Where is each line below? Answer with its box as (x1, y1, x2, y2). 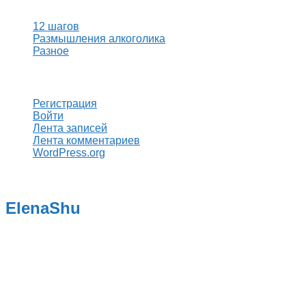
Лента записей (33, 122, 107, 135)
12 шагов (33, 20, 79, 32)
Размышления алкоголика (33, 32, 165, 44)
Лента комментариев (33, 135, 140, 147)
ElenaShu (5, 199, 81, 218)
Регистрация (33, 98, 97, 110)
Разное (33, 44, 69, 57)
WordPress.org (33, 147, 105, 159)
